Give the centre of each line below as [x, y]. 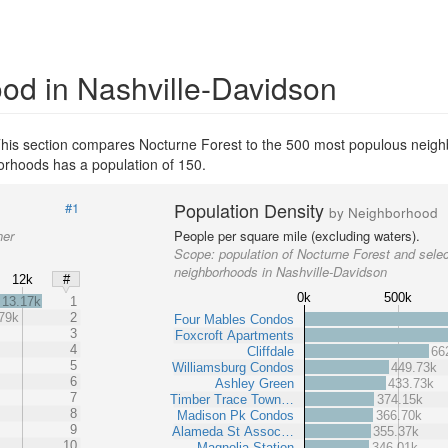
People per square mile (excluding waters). [297, 235]
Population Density [252, 210]
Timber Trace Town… [232, 399]
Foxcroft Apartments [235, 335]
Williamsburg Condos [233, 367]
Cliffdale [271, 351]
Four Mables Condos [234, 319]
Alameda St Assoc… [233, 431]
